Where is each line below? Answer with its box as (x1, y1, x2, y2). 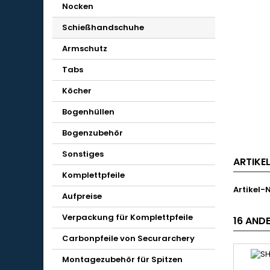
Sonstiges (62, 148, 104, 160)
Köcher (62, 85, 92, 96)
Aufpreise (62, 190, 102, 202)
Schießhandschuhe (62, 22, 144, 33)
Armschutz (62, 43, 107, 54)
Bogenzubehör (62, 127, 123, 139)
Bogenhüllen (62, 106, 115, 118)
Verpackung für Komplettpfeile (62, 212, 193, 223)
